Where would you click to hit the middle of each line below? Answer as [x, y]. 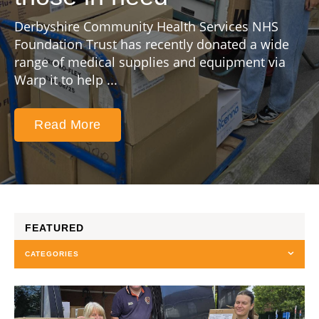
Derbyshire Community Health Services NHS [146, 26]
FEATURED [54, 228]
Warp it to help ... [66, 80]
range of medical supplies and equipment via [150, 62]
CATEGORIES [52, 254]
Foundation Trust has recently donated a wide [152, 44]
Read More [68, 125]
